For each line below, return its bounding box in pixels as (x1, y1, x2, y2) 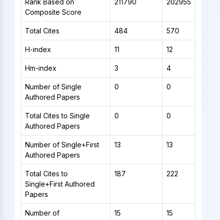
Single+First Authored (25, 179, 95, 188)
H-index (25, 45, 51, 54)
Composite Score (25, 7, 82, 16)
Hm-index (25, 63, 56, 72)
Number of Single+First (25, 140, 99, 149)
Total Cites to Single (25, 111, 90, 120)
